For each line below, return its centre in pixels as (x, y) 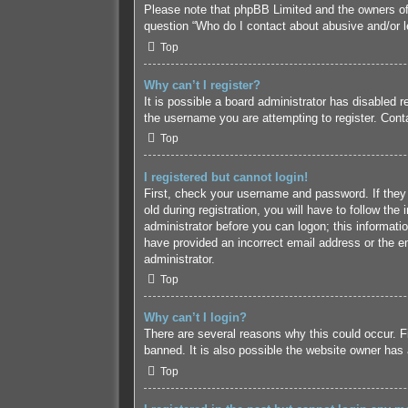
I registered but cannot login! (225, 177)
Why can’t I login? (195, 318)
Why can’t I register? (202, 85)
